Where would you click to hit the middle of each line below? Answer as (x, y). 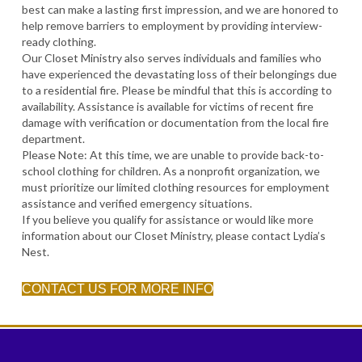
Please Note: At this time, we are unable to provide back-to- (173, 154)
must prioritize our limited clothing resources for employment (175, 187)
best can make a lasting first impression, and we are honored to (180, 9)
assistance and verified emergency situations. (137, 203)
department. (53, 138)
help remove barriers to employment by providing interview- (172, 25)
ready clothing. (59, 41)
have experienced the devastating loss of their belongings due (179, 74)
